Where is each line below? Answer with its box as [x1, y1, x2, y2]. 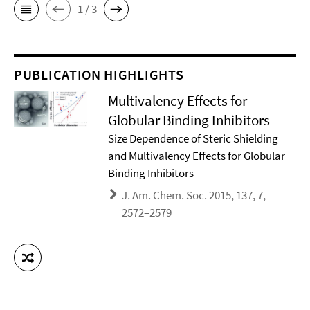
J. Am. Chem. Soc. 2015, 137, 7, [122, 188, 266, 203]
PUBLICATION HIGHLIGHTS [14, 66, 184, 84]
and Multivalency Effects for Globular [108, 148, 286, 164]
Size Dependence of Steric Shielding [108, 131, 279, 147]
